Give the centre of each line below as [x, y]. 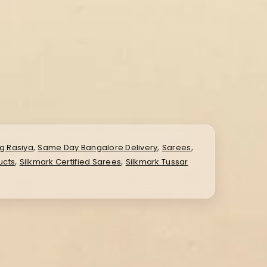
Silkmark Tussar [157, 162]
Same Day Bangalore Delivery [98, 148]
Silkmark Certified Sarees [70, 162]
